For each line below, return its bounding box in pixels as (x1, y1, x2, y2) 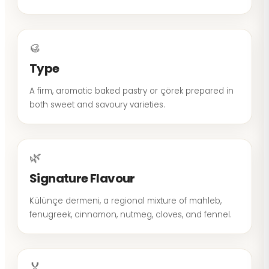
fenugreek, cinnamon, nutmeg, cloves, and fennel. (29, 209, 232, 220)
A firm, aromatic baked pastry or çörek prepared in (29, 85, 234, 97)
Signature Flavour (29, 170, 135, 187)
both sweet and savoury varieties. (29, 99, 165, 110)
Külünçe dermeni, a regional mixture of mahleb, (29, 195, 222, 207)
